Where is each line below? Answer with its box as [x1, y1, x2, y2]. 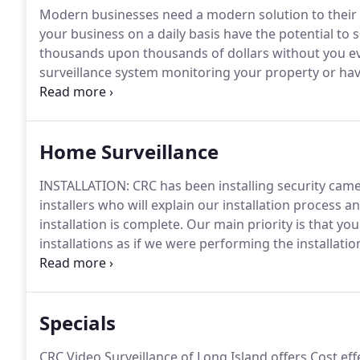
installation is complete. [39, 215, 183, 233]
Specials [39, 309, 116, 336]
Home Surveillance [39, 138, 219, 165]
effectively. [39, 102, 103, 120]
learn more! [39, 273, 110, 291]
